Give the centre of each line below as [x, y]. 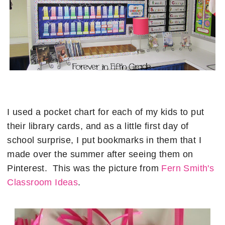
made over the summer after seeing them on [100, 154]
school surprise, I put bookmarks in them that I [104, 140]
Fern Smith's [188, 168]
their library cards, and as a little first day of [98, 126]
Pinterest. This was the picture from [84, 168]
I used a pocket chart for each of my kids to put [106, 112]
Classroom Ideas [43, 182]
